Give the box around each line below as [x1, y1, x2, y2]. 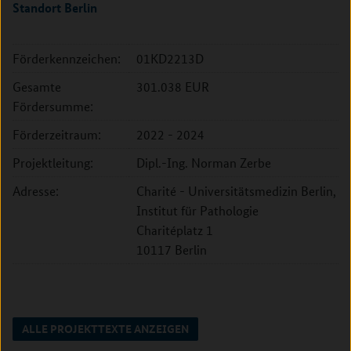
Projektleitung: [13, 154, 93, 171]
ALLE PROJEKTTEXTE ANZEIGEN [22, 320, 189, 336]
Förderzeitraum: [13, 126, 101, 143]
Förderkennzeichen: [13, 50, 121, 67]
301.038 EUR [136, 78, 209, 95]
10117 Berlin [136, 241, 207, 258]
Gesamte [13, 78, 61, 95]
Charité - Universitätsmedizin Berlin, [136, 183, 336, 199]
